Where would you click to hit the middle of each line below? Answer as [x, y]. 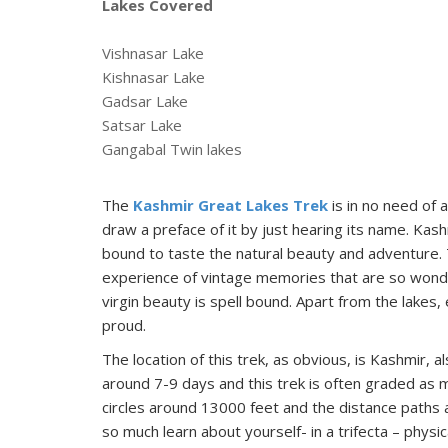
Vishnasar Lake [153, 53]
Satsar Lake [142, 125]
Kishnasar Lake [153, 77]
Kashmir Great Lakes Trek [230, 205]
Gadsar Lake [145, 101]
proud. [124, 325]
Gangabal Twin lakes [172, 149]
